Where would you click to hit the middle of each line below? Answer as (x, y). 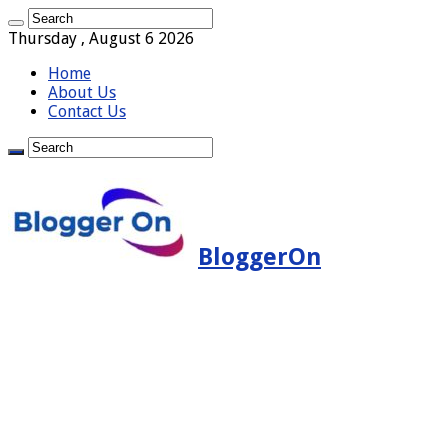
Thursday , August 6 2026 (101, 38)
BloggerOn (259, 256)
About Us (82, 92)
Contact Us (87, 111)
